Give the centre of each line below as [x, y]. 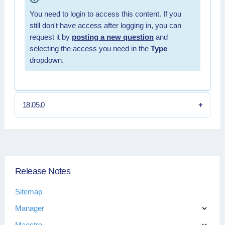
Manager [30, 208]
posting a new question [113, 37]
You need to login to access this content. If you [105, 14]
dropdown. [46, 60]
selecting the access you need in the [90, 48]
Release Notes [43, 172]
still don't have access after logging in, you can [105, 25]
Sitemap [29, 191]
